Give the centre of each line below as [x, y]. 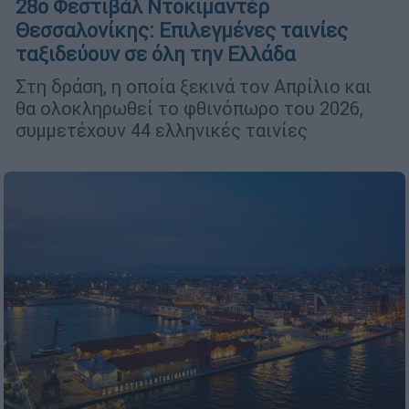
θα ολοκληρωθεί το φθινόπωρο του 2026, [189, 108]
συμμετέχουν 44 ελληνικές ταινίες [162, 130]
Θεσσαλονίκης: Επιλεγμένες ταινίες [182, 30]
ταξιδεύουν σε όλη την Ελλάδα [156, 54]
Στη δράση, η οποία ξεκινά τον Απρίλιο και [194, 86]
